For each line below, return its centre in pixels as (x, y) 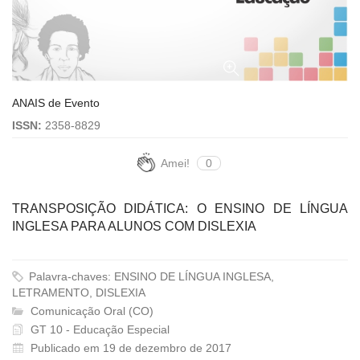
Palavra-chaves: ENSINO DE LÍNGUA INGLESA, (150, 276)
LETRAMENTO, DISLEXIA (79, 292)
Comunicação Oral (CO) (90, 311)
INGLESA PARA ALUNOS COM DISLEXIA (134, 226)
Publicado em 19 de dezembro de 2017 (131, 348)
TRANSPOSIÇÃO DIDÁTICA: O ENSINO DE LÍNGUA (180, 208)
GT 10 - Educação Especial (98, 329)
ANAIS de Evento (56, 102)
